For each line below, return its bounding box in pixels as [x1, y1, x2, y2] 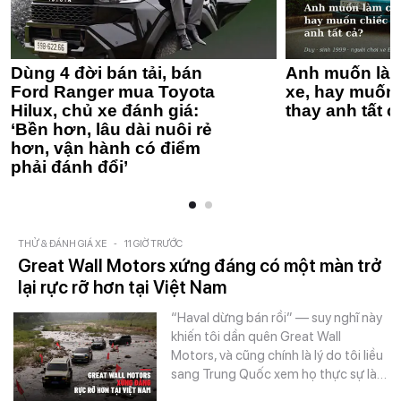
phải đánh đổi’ [11, 157, 128, 176]
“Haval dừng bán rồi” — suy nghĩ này [171, 309, 382, 326]
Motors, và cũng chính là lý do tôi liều [171, 346, 383, 363]
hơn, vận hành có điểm [11, 138, 200, 158]
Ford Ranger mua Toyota [11, 81, 215, 101]
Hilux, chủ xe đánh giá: [11, 100, 199, 120]
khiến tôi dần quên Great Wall [171, 328, 341, 345]
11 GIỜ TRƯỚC [124, 237, 183, 250]
